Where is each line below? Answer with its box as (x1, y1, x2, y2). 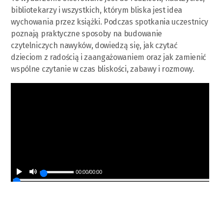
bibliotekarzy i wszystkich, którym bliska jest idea (11, 5, 183, 15)
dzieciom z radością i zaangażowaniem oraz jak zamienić (11, 52, 207, 62)
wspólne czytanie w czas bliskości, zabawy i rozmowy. (11, 64, 194, 74)
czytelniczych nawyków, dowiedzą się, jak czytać (11, 40, 178, 50)
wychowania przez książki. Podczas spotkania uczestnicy (11, 17, 209, 27)
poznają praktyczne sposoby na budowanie (11, 28, 162, 38)
